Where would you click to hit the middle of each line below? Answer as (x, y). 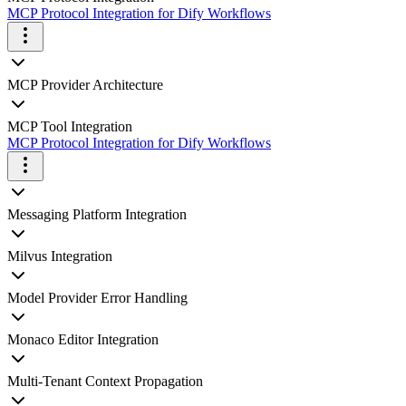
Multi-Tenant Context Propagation (105, 381)
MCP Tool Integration (70, 126)
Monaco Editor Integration (83, 339)
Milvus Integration (60, 256)
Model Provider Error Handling (97, 298)
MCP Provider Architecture (85, 85)
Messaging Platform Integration (97, 214)
